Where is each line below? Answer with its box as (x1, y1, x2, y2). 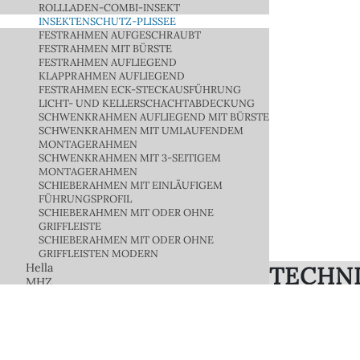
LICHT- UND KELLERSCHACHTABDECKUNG (39, 96, 255, 110)
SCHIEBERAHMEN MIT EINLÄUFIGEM (39, 178, 223, 192)
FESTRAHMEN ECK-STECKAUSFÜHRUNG (39, 82, 241, 96)
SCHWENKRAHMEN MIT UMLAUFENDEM (39, 123, 243, 137)
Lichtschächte (26, 288, 104, 304)
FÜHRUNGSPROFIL (39, 191, 132, 206)
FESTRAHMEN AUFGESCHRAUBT (39, 27, 201, 42)
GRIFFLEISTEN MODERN (39, 246, 158, 260)
